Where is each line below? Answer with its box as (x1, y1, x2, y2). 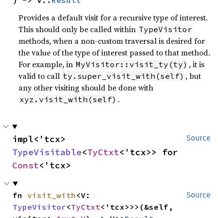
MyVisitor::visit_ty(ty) (76, 59, 188, 69)
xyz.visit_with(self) (19, 94, 117, 104)
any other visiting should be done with (18, 82, 154, 93)
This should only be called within (18, 24, 138, 35)
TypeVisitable (12, 146, 82, 158)
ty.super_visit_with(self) (63, 71, 185, 81)
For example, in (18, 59, 75, 70)
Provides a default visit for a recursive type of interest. (18, 12, 208, 23)
